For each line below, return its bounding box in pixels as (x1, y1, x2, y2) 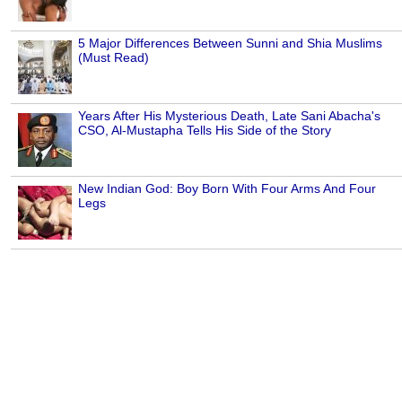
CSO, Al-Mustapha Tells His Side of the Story (78, 123, 331, 138)
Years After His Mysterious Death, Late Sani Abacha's (78, 109, 380, 124)
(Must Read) (78, 50, 149, 66)
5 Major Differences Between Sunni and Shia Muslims (78, 36, 382, 51)
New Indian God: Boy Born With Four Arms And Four (78, 181, 376, 197)
